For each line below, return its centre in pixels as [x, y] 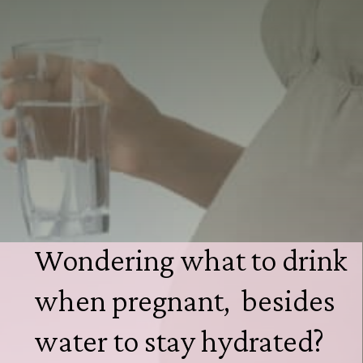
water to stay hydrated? [179, 341]
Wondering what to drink [191, 260]
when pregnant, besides [185, 301]
